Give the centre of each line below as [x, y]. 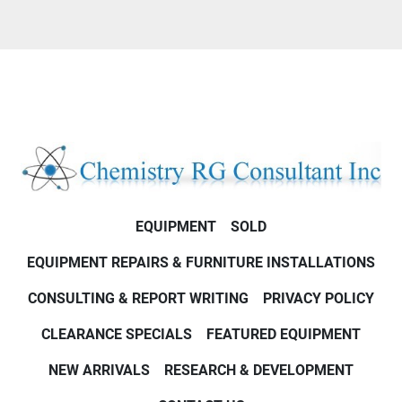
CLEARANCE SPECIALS [117, 335]
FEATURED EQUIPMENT [284, 335]
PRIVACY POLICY [319, 299]
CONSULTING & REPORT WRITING [138, 299]
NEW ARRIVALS [99, 371]
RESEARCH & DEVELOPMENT [259, 371]
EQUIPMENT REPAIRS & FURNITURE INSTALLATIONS [201, 263]
